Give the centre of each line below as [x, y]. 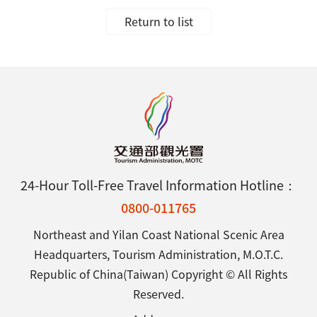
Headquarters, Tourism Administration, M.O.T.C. [158, 254]
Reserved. [158, 293]
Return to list [158, 21]
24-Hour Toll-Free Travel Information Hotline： [158, 184]
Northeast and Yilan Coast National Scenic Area [158, 234]
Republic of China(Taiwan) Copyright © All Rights [158, 273]
